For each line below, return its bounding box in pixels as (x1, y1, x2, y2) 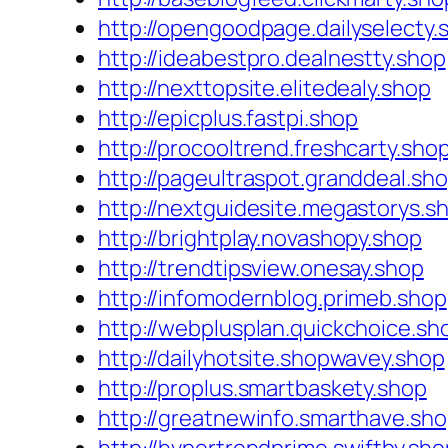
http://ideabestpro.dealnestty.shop (98, 43, 446, 74)
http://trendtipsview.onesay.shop (98, 253, 424, 284)
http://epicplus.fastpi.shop (98, 103, 359, 134)
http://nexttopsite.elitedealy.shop (98, 73, 431, 104)
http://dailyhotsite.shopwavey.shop (98, 343, 445, 374)
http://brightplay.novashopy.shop (98, 223, 422, 254)
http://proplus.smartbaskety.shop (98, 373, 427, 404)
